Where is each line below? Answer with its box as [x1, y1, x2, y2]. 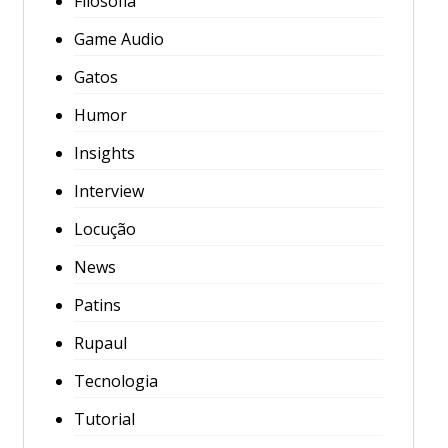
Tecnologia [73, 370, 158, 392]
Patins [73, 294, 121, 316]
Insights [73, 142, 135, 164]
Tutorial [73, 408, 135, 430]
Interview [73, 180, 144, 202]
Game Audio [73, 28, 164, 50]
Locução [73, 218, 136, 240]
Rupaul [73, 332, 127, 354]
